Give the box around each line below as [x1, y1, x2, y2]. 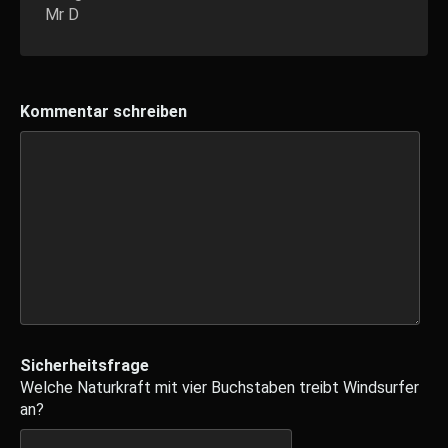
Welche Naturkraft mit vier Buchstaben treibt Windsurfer [20, 377, 419, 397]
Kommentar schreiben [20, 101, 187, 121]
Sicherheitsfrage [20, 355, 149, 375]
